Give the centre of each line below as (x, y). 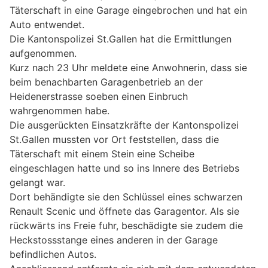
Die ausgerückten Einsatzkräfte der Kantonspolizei (124, 125)
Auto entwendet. (47, 25)
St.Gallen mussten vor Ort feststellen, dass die (114, 140)
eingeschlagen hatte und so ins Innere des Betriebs (124, 168)
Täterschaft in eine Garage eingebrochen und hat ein (128, 10)
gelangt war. (37, 183)
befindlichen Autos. (53, 255)
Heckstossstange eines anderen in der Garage (114, 240)
